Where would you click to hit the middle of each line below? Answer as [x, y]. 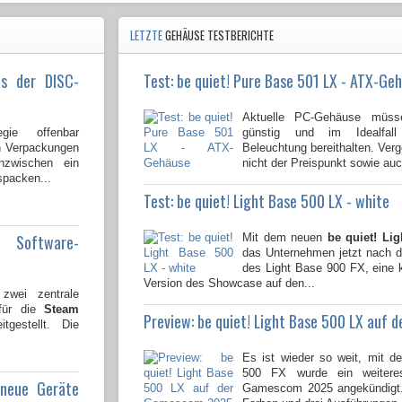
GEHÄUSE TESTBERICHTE [219, 36]
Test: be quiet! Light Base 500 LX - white [267, 201]
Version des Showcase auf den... [229, 284]
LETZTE [148, 36]
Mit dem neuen [283, 238]
